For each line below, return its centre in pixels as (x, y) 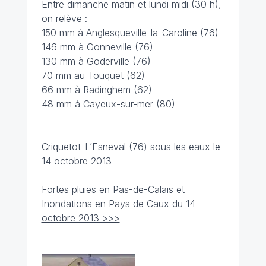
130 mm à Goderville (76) (96, 61)
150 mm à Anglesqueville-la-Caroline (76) (130, 33)
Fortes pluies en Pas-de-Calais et (113, 189)
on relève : (64, 18)
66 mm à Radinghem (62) (96, 90)
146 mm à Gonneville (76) (97, 47)
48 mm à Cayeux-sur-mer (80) (108, 104)
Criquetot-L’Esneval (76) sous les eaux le (131, 147)
